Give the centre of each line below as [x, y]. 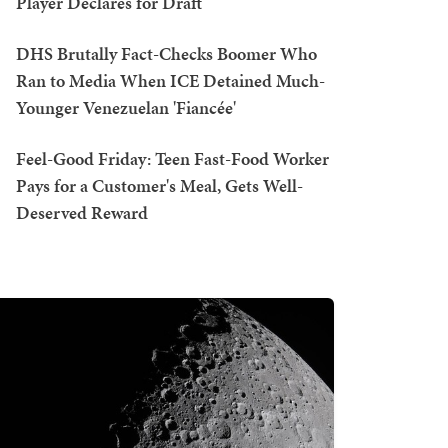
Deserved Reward [82, 212]
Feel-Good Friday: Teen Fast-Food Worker [172, 158]
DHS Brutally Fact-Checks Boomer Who [166, 53]
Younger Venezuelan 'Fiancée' [126, 107]
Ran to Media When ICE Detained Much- [170, 80]
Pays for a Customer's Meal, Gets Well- [159, 185]
